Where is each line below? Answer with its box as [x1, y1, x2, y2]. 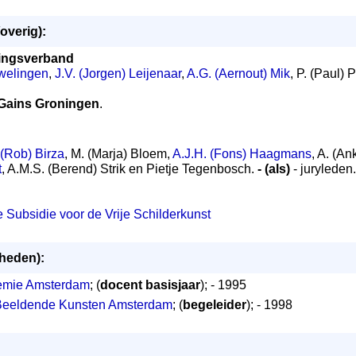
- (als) [257, 162, 293, 176]
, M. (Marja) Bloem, [64, 147, 172, 161]
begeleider [183, 298, 246, 311]
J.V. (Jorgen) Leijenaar [55, 67, 181, 80]
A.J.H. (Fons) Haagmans [172, 147, 311, 161]
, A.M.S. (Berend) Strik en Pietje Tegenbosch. [2, 162, 257, 176]
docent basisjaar [100, 278, 200, 292]
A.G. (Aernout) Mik [187, 67, 290, 80]
